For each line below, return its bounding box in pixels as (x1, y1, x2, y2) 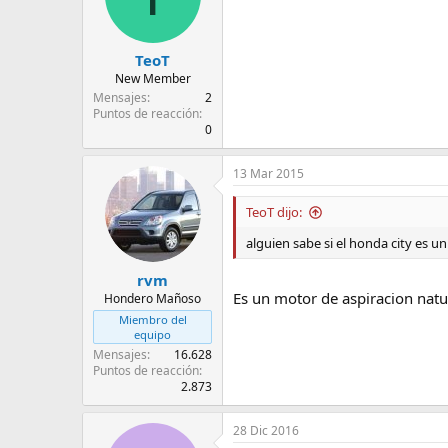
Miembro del (118, 311, 187, 327)
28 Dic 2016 (233, 421, 299, 439)
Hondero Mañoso (104, 289, 201, 307)
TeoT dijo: (246, 203, 302, 222)
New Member (114, 70, 191, 88)
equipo (134, 326, 171, 342)
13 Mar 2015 (233, 165, 304, 183)
